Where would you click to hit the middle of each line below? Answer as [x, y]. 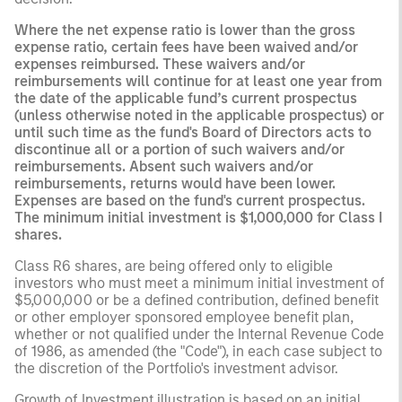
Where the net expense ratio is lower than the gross [185, 30]
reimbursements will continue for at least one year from [198, 81]
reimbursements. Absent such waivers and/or [164, 166]
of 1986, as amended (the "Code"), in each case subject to [198, 351]
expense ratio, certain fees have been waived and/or [186, 47]
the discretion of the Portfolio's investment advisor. [176, 368]
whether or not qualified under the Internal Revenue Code [199, 334]
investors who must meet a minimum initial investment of [200, 283]
